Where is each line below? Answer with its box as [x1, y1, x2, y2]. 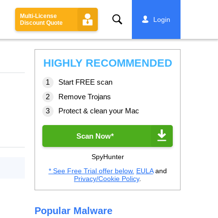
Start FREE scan [58, 78, 112, 86]
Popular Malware [35, 205, 112, 216]
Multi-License [20, 13, 57, 19]
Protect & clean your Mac [58, 107, 139, 115]
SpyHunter [91, 152, 124, 161]
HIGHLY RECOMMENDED [43, 57, 172, 69]
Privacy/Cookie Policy [74, 174, 139, 182]
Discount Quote [20, 19, 63, 26]
